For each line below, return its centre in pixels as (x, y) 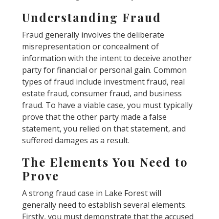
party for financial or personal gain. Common (104, 70)
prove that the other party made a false (94, 117)
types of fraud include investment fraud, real (103, 81)
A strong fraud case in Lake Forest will (91, 193)
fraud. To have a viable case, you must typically (107, 105)
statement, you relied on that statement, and (104, 128)
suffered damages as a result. (76, 140)
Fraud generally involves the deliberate (93, 34)
